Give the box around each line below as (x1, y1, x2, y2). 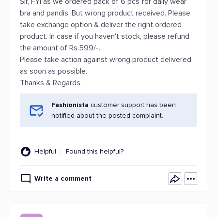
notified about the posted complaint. (51, 111, 163, 120)
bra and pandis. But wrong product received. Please (20, 8, 190, 18)
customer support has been (89, 101, 176, 109)
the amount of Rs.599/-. (20, 43, 100, 53)
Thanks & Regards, (20, 78, 82, 88)
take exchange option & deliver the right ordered (20, 20, 182, 30)
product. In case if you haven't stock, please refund (20, 31, 189, 41)
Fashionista (51, 101, 89, 109)
